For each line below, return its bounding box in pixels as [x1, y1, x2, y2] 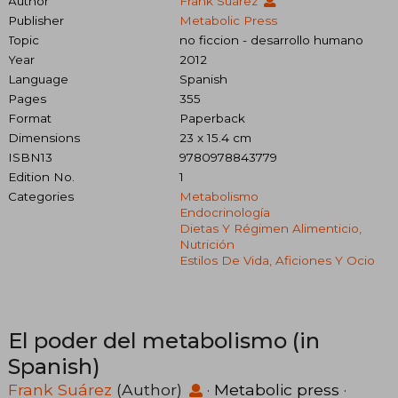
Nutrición [179, 236, 235, 251]
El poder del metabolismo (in [8, 327, 320, 354]
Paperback [179, 110, 245, 125]
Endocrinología [179, 204, 270, 219]
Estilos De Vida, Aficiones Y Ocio [179, 252, 375, 267]
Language [8, 71, 68, 86]
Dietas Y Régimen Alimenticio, [179, 220, 362, 235]
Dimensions [8, 130, 80, 145]
